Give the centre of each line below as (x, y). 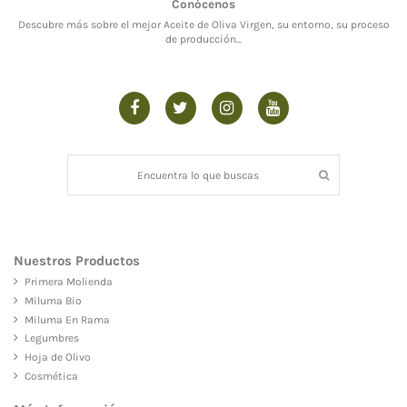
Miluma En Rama (67, 319)
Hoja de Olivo (58, 357)
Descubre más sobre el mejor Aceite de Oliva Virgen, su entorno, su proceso (203, 24)
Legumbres (52, 338)
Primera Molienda (69, 281)
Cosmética (51, 376)
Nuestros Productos (77, 260)
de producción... (203, 39)
